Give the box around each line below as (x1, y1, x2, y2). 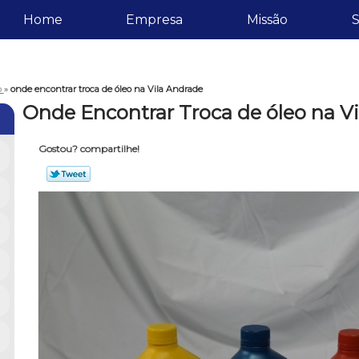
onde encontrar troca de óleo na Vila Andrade (10, 83, 203, 95)
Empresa (126, 12, 184, 27)
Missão (246, 12, 288, 27)
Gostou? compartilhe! (38, 143, 139, 155)
